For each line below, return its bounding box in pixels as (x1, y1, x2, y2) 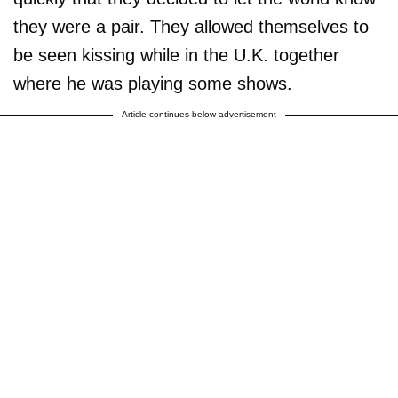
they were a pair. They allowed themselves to (13, 17, 369, 37)
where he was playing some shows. (13, 74, 292, 94)
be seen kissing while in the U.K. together (13, 45, 339, 66)
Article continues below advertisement (122, 109, 276, 120)
